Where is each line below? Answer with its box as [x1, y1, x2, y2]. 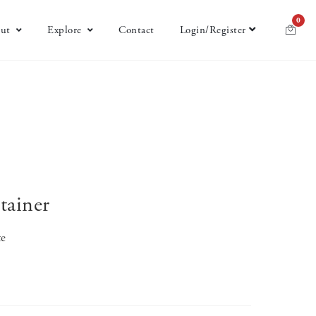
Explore [47, 23, 82, 37]
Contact [119, 23, 154, 37]
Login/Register [179, 23, 246, 37]
